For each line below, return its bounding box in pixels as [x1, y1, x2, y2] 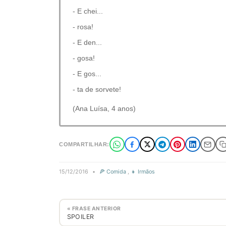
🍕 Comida [99, 168, 126, 175]
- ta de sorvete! [73, 85, 121, 93]
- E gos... [73, 70, 101, 78]
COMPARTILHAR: [59, 141, 109, 147]
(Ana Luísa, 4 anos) [73, 104, 136, 112]
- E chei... [73, 7, 103, 15]
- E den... [73, 38, 102, 46]
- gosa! [73, 54, 95, 62]
